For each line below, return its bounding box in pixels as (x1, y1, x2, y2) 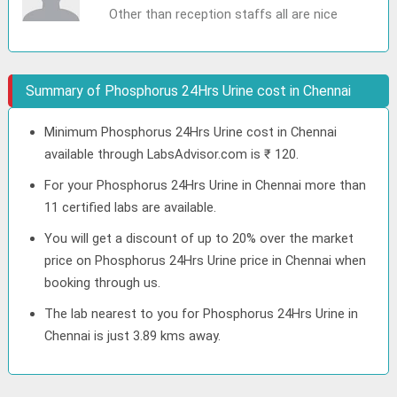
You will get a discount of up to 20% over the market (44, 230, 354, 246)
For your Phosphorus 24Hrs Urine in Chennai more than (44, 177, 367, 193)
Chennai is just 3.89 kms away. (44, 328, 222, 344)
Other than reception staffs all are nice (108, 6, 338, 22)
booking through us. (44, 275, 161, 291)
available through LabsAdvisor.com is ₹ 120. (44, 146, 300, 162)
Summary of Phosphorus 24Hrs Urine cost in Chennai (26, 82, 352, 99)
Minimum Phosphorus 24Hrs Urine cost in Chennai (44, 124, 338, 140)
